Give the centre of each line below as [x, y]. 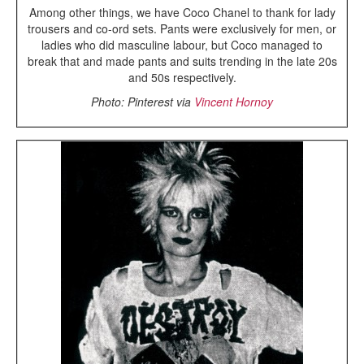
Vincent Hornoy [234, 101]
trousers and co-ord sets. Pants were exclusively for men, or [182, 28]
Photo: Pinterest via [143, 101]
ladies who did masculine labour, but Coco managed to [182, 44]
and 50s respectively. [182, 77]
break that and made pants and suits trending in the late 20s [182, 61]
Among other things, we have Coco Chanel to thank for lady [182, 12]
